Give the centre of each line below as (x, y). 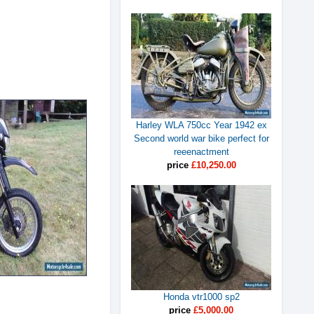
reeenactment (201, 152)
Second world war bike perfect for (201, 138)
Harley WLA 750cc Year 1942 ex (201, 125)
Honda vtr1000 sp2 (201, 297)
